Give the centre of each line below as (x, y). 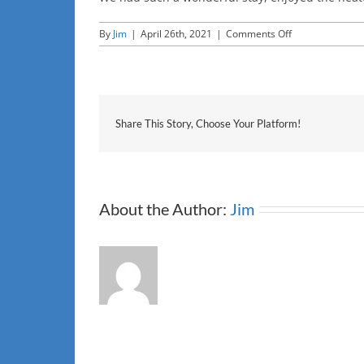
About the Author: (165, 209)
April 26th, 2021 (176, 34)
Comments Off (259, 34)
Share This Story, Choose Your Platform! (208, 124)
